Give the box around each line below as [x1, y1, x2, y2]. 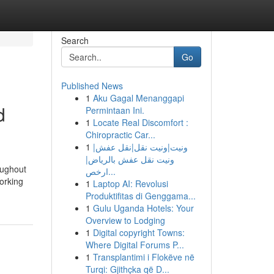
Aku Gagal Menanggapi [92, 92, 184, 104]
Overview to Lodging [85, 214, 165, 226]
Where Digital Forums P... [85, 239, 184, 251]
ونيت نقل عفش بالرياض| [85, 153, 174, 165]
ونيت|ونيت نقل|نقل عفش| [92, 141, 188, 153]
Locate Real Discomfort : [92, 116, 188, 128]
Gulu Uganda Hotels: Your [92, 202, 194, 214]
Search [61, 34, 89, 46]
